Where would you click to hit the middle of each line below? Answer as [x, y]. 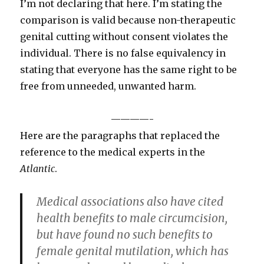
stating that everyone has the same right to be [129, 70]
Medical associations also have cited [130, 202]
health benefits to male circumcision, [132, 218]
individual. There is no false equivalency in [123, 53]
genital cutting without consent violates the [124, 37]
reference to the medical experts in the [113, 152]
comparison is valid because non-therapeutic [128, 20]
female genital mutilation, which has [133, 251]
